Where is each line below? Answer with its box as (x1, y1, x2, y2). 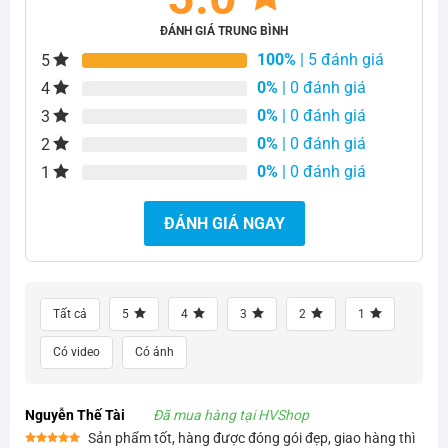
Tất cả (52, 307, 87, 322)
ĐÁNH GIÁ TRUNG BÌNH (160, 24, 288, 39)
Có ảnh (134, 345, 174, 360)
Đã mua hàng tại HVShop (152, 407, 309, 424)
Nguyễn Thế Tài (24, 407, 125, 424)
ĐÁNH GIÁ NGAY (163, 214, 285, 234)
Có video (52, 345, 100, 360)
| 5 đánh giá (296, 50, 385, 70)
